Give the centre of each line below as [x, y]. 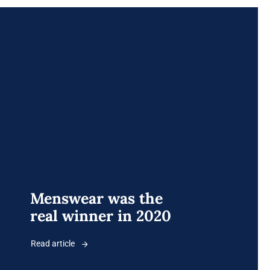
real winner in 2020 [101, 216]
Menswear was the [96, 199]
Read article [53, 244]
